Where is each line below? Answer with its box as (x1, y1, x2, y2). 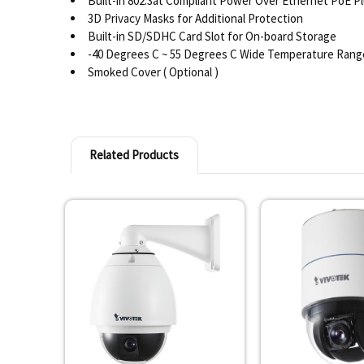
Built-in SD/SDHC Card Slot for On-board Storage (87, 28, 336, 45)
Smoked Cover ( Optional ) (87, 64, 219, 80)
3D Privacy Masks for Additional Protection (87, 11, 303, 27)
